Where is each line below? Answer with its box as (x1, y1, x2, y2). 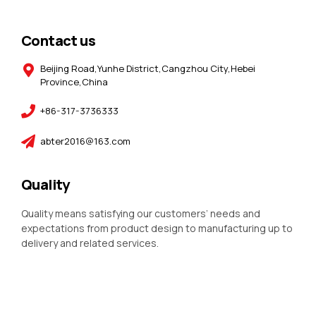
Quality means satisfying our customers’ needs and (21, 207, 260, 221)
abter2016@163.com (39, 135, 130, 148)
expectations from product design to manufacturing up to (21, 221, 293, 236)
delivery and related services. (21, 236, 159, 250)
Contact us (21, 31, 95, 51)
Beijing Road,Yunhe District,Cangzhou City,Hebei (39, 62, 255, 75)
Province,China (39, 75, 117, 89)
